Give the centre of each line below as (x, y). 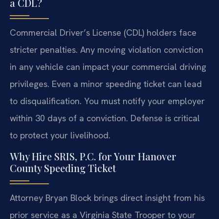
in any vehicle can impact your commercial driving (108, 66)
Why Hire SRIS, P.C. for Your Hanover (93, 156)
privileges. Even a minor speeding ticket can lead (106, 84)
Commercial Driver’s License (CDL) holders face (103, 32)
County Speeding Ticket (63, 168)
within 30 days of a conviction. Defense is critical (105, 118)
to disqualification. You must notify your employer (107, 101)
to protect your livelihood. (60, 135)
